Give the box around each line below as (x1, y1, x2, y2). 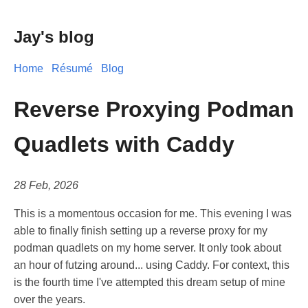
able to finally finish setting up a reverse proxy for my (14, 225, 267, 237)
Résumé (52, 63, 93, 75)
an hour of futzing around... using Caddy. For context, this (14, 259, 289, 272)
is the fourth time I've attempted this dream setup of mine (14, 276, 285, 289)
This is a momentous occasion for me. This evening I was (14, 208, 291, 220)
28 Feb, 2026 (14, 179, 78, 192)
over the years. (14, 294, 85, 306)
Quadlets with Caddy (14, 131, 234, 157)
